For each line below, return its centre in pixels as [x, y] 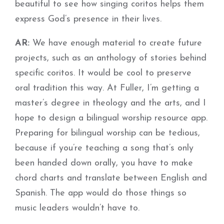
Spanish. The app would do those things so [101, 193]
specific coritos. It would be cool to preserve [103, 73]
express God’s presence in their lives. [88, 19]
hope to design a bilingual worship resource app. [111, 118]
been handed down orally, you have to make [104, 163]
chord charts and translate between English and [111, 178]
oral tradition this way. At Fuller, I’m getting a [107, 88]
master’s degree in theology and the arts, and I [110, 103]
